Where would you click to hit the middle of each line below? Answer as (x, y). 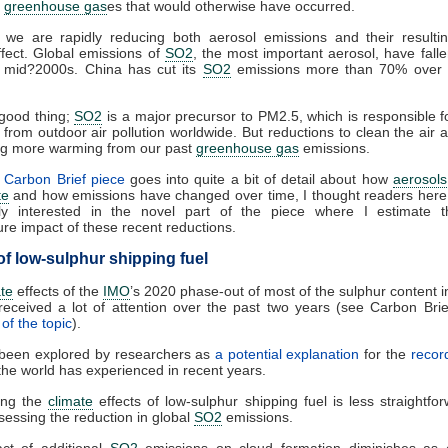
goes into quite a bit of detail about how (258, 178)
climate (71, 400)
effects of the (58, 290)
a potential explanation (287, 353)
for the (385, 353)
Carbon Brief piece (64, 178)
